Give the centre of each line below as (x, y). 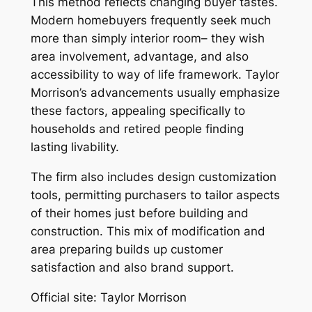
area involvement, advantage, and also (139, 57)
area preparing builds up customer (126, 249)
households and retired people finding (137, 129)
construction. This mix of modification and (148, 231)
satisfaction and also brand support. (132, 267)
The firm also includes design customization (153, 177)
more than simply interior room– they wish (147, 39)
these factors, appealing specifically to (138, 111)
